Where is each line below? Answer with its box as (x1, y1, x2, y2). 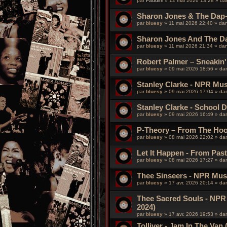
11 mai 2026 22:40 (169, 20, 214, 26)
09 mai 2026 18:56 (169, 66, 215, 72)
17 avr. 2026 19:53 (169, 211, 215, 217)
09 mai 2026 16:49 (169, 111, 215, 118)
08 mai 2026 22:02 (169, 134, 215, 140)
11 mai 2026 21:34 (169, 43, 214, 49)
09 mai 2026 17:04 (169, 89, 215, 95)
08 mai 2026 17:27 (169, 157, 215, 163)
